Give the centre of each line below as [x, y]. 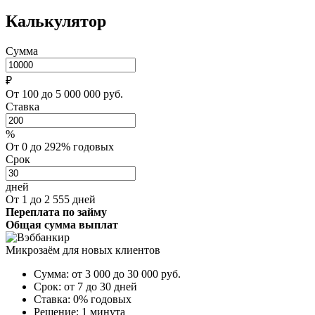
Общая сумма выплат [62, 224]
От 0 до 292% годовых [60, 146]
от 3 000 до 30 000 [116, 274]
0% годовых [102, 299]
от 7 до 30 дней [101, 286]
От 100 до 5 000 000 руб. [64, 94]
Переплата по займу [56, 212]
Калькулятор [56, 21]
